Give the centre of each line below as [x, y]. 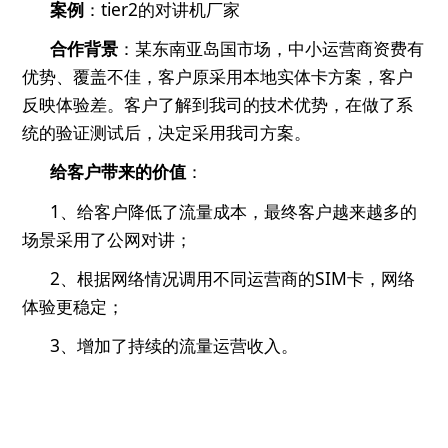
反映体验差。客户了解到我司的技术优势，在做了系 [218, 104]
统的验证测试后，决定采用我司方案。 [167, 132]
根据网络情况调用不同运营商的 [196, 277]
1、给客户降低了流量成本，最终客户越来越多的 [234, 210]
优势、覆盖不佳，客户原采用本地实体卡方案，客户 [218, 76]
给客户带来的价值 [118, 171]
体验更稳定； [73, 305]
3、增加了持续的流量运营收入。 [174, 345]
